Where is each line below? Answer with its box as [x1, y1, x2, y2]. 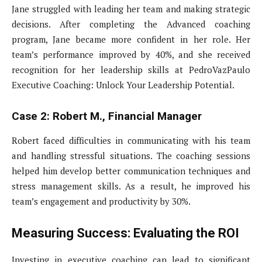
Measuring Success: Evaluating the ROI [12, 226, 239, 241]
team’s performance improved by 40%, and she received [12, 49, 250, 61]
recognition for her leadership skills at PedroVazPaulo [12, 64, 250, 76]
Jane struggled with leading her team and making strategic [12, 3, 250, 15]
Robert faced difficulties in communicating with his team [12, 135, 250, 147]
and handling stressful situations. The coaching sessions [12, 150, 250, 162]
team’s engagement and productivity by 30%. [12, 195, 191, 208]
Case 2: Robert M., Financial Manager [12, 109, 202, 123]
